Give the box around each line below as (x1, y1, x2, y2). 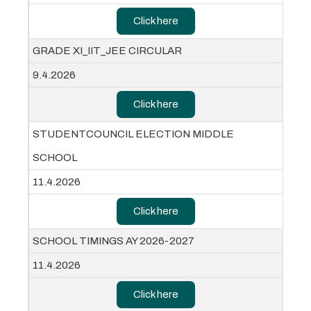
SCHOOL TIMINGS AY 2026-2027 (33, 235, 194, 247)
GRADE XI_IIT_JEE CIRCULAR (33, 45, 182, 57)
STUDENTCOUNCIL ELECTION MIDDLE (33, 128, 234, 140)
